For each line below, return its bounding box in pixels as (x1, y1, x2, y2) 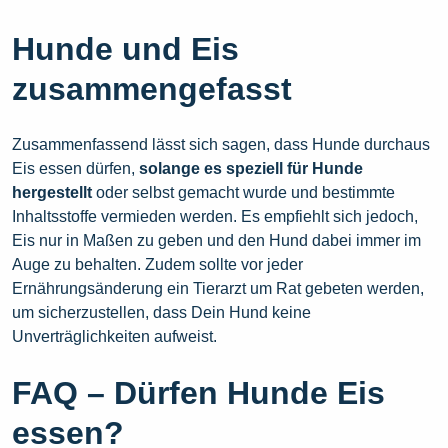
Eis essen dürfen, (12, 160, 139, 178)
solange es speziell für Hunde (139, 160, 363, 178)
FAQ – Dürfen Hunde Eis (12, 375, 385, 412)
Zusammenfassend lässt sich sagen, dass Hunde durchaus (12, 136, 430, 154)
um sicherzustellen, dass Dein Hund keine (12, 304, 311, 322)
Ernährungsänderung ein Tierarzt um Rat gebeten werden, (12, 280, 424, 298)
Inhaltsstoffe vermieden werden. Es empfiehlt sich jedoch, (12, 208, 418, 226)
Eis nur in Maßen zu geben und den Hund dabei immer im (12, 232, 421, 250)
